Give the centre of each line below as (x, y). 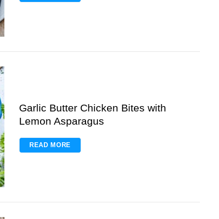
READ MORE (50, 145)
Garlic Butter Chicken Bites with (93, 108)
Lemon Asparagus (62, 121)
